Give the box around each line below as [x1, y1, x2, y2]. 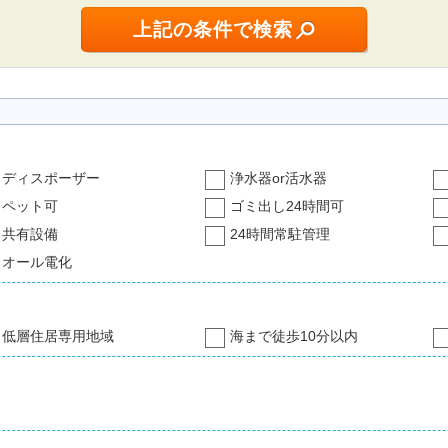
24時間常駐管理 [230, 226, 330, 243]
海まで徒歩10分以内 [230, 328, 358, 345]
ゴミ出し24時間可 [230, 198, 344, 215]
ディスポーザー [2, 170, 100, 187]
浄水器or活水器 [230, 170, 327, 187]
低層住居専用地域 [2, 328, 114, 345]
